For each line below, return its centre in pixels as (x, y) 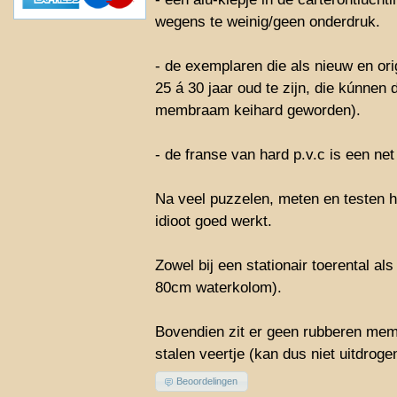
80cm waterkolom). (218, 288)
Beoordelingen (207, 381)
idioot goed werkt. (214, 221)
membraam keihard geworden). (258, 110)
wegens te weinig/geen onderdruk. (268, 22)
